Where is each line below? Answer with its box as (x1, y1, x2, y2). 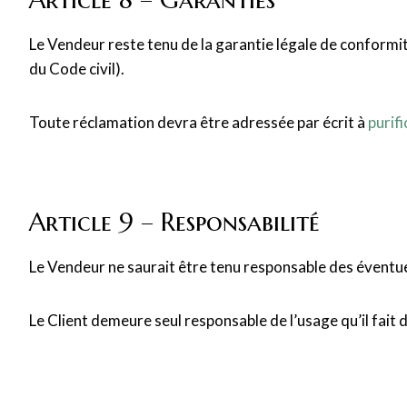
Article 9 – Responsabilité (29, 206, 320, 238)
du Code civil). (29, 59, 124, 78)
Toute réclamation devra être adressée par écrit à (29, 113, 368, 132)
